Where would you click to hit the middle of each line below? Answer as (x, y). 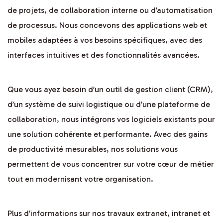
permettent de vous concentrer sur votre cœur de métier (111, 164)
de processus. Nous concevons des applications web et (107, 25)
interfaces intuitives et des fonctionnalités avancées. (104, 55)
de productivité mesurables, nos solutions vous (93, 149)
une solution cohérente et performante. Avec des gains (108, 134)
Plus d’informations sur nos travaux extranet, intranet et (109, 214)
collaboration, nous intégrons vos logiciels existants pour (111, 119)
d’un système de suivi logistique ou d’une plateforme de (109, 105)
